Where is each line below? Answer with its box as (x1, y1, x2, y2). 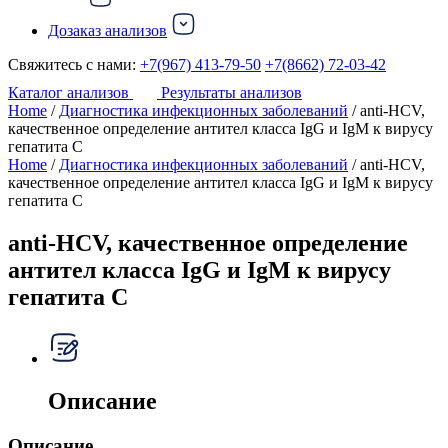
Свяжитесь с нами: (8, 56, 136, 73)
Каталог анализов (8, 84, 129, 101)
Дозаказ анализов (48, 22, 167, 39)
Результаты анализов (161, 84, 302, 101)
